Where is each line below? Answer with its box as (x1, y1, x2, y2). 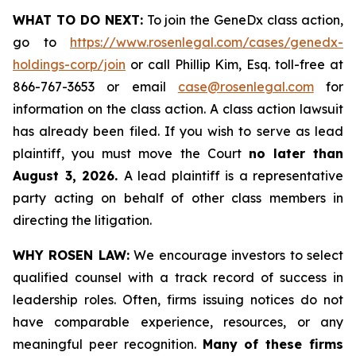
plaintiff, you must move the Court (13, 145, 249, 161)
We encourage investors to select (129, 247, 344, 263)
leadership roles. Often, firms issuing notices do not (13, 292, 343, 308)
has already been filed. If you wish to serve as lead (13, 123, 343, 139)
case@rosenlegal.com (177, 79, 314, 95)
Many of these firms (202, 336, 343, 352)
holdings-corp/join (13, 56, 126, 72)
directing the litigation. (13, 212, 152, 228)
